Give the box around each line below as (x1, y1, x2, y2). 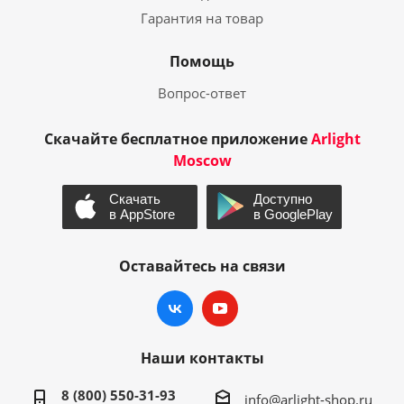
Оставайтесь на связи (118, 255, 286, 276)
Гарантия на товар (141, 9, 263, 27)
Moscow (172, 151, 232, 170)
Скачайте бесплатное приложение (43, 129, 311, 149)
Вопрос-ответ (158, 84, 246, 102)
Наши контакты (140, 347, 264, 368)
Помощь (170, 51, 234, 71)
